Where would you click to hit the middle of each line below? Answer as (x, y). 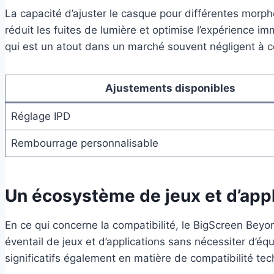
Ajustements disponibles (170, 88)
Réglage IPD (40, 116)
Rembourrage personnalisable (84, 143)
